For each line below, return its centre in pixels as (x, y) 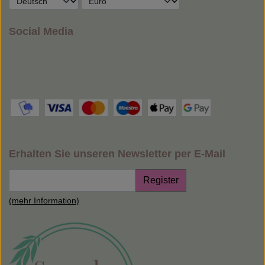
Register (161, 180)
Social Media (41, 32)
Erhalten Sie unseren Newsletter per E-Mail (117, 154)
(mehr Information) (44, 201)
